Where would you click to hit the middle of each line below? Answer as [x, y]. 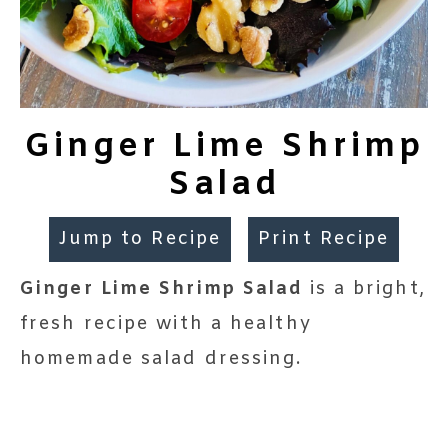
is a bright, [364, 288]
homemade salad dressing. [161, 358]
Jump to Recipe [140, 238]
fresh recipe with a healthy [166, 323]
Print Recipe [324, 238]
